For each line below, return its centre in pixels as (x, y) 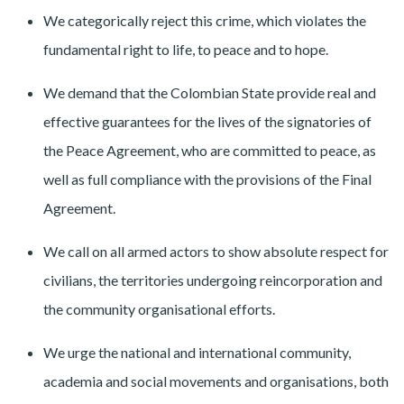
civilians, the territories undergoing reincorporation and (213, 280)
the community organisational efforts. (159, 309)
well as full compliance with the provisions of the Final (207, 179)
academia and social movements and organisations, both (216, 381)
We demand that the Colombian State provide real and (210, 93)
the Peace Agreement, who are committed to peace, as (210, 151)
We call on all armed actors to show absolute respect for (216, 252)
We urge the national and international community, (197, 353)
